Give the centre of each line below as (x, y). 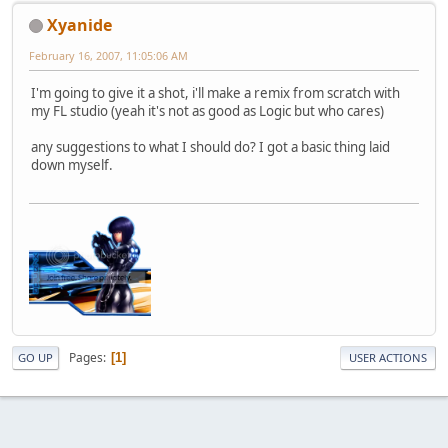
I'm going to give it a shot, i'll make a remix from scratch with (215, 93)
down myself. (72, 165)
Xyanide (79, 24)
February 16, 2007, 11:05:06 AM (108, 55)
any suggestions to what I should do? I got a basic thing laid (210, 147)
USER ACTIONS (388, 358)
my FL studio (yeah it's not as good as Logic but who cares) (207, 111)
